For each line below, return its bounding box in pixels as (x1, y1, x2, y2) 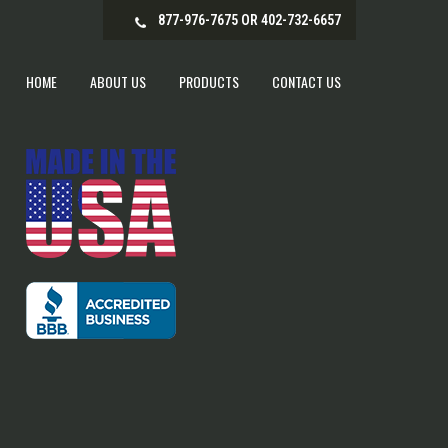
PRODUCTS (179, 71, 239, 92)
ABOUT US (90, 71, 146, 92)
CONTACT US (272, 71, 341, 92)
